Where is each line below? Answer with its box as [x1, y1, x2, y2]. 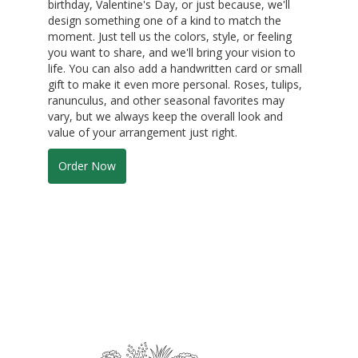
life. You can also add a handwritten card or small [48, 60, 302, 76]
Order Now [58, 157, 116, 173]
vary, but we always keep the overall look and [48, 108, 283, 124]
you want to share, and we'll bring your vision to [48, 44, 296, 60]
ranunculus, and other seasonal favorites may [48, 92, 284, 108]
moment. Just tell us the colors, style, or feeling [48, 28, 292, 44]
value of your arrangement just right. [48, 124, 237, 140]
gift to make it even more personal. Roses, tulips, [48, 76, 302, 92]
